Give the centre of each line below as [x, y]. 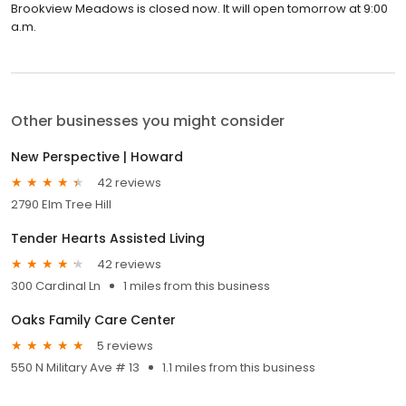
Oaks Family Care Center [93, 320]
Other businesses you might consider [148, 121]
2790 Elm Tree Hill [61, 205]
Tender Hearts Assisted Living [108, 239]
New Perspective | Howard [97, 157]
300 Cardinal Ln [56, 286]
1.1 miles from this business [239, 368]
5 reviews [125, 345]
